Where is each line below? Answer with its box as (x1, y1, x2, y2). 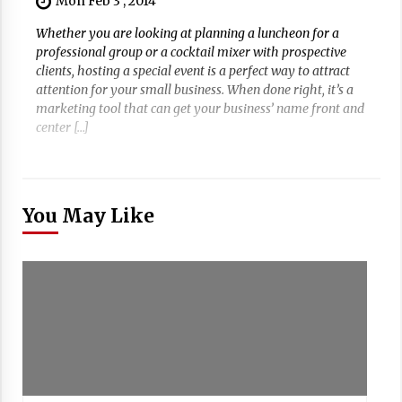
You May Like (22, 204, 154, 229)
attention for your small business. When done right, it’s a (35, 82, 354, 99)
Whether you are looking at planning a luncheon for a (35, 25, 339, 42)
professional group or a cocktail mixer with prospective (35, 44, 346, 61)
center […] (35, 119, 89, 136)
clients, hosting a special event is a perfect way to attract (35, 63, 350, 80)
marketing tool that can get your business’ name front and (35, 100, 364, 118)
